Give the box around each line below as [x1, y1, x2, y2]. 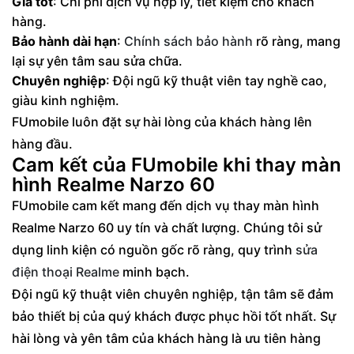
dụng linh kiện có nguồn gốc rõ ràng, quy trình [12, 241, 296, 258]
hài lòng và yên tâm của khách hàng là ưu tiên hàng [12, 330, 321, 346]
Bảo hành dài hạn [12, 32, 117, 49]
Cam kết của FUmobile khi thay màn [12, 153, 341, 176]
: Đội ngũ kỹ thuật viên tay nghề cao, [106, 72, 327, 88]
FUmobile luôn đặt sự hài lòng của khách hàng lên [12, 113, 312, 130]
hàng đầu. [12, 135, 73, 152]
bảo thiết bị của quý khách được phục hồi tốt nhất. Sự [12, 307, 336, 324]
